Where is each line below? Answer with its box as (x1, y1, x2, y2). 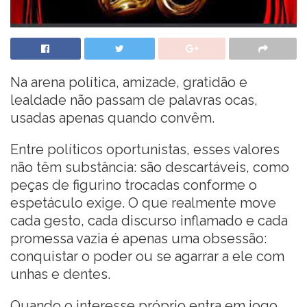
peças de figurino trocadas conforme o (10, 176, 257, 193)
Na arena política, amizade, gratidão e (10, 73, 247, 90)
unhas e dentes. (10, 265, 110, 282)
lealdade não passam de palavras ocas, (10, 91, 258, 108)
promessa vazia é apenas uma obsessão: (10, 230, 267, 247)
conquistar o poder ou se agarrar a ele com (10, 247, 284, 265)
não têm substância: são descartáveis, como (10, 158, 289, 175)
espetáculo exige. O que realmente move (10, 194, 276, 211)
